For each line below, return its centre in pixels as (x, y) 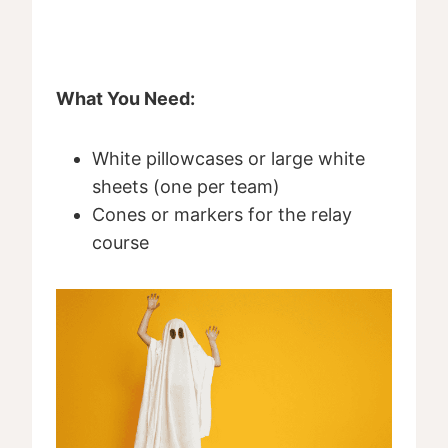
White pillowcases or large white (228, 159)
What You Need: (125, 99)
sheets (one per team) (186, 187)
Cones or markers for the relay (222, 215)
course (120, 243)
